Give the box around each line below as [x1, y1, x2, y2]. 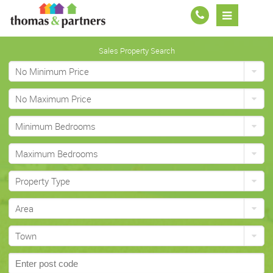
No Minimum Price [15, 65, 89, 78]
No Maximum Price [15, 93, 91, 105]
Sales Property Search [98, 45, 175, 56]
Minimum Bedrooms [15, 120, 96, 133]
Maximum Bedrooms [15, 147, 98, 160]
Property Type [15, 175, 70, 188]
